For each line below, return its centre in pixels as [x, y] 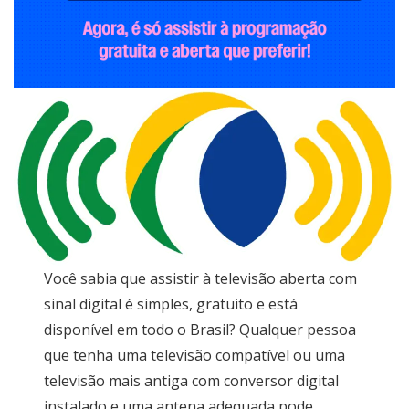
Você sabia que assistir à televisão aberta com [201, 279]
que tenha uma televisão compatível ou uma [195, 356]
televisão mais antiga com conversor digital [192, 381]
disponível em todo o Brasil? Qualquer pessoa [200, 330]
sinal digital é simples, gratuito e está [171, 304]
